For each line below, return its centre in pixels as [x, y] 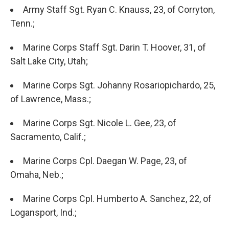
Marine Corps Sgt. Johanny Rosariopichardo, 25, [119, 85]
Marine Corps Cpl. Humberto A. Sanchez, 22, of [117, 199]
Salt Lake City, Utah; [49, 61]
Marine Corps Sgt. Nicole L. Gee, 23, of [100, 123]
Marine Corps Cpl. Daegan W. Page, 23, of [105, 161]
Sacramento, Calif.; [48, 137]
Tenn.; [22, 24]
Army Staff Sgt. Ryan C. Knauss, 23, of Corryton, [119, 10]
